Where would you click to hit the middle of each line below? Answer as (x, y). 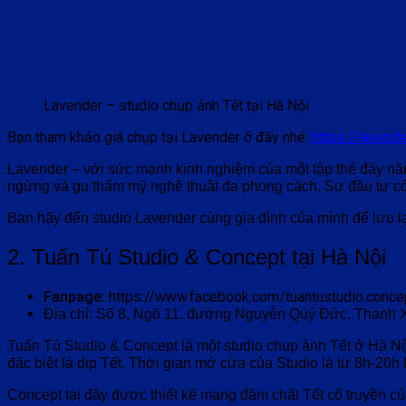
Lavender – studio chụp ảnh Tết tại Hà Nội (176, 106)
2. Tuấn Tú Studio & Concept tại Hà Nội (197, 257)
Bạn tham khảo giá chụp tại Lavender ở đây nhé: (159, 138)
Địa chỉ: (68, 314)
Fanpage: (74, 297)
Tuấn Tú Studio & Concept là (102, 346)
